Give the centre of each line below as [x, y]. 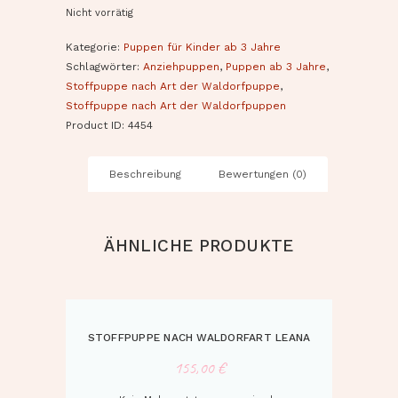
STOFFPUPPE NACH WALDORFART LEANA [199, 338]
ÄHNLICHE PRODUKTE [199, 245]
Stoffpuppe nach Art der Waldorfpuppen [176, 106]
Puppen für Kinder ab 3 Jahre [202, 48]
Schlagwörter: [104, 67]
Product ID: [97, 126]
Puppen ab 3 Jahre [276, 67]
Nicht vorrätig [99, 12]
